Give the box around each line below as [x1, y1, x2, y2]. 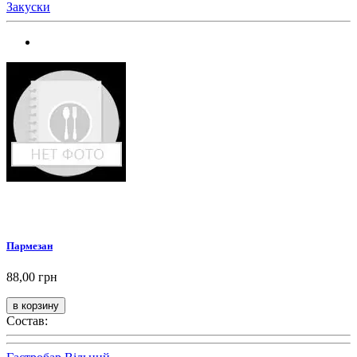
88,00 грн [6, 269, 57, 284]
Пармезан [6, 239, 53, 252]
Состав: [6, 313, 48, 328]
